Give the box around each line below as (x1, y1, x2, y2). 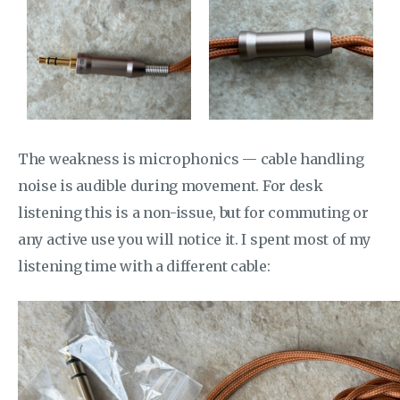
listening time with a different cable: (18, 257, 271, 276)
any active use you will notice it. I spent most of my (18, 230, 371, 249)
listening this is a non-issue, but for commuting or (18, 204, 369, 222)
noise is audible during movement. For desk (18, 177, 323, 196)
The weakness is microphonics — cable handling (18, 150, 364, 169)
